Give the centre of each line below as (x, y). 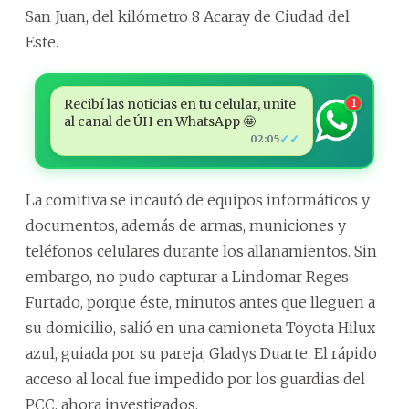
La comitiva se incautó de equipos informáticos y (198, 199)
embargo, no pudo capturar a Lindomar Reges (187, 276)
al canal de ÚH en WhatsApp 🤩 (159, 121)
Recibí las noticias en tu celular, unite (179, 104)
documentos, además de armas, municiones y (186, 225)
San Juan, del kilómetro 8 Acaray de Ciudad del (188, 16)
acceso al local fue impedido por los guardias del (195, 378)
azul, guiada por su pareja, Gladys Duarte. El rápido (201, 353)
